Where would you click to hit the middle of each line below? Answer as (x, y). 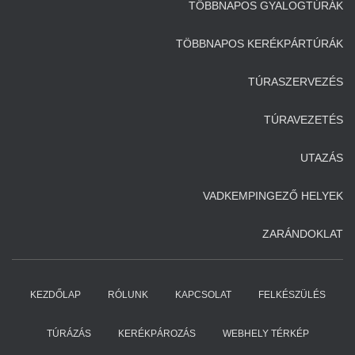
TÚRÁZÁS (69, 334)
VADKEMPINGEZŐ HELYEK (273, 196)
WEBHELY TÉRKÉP (265, 334)
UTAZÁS (322, 158)
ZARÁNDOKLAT (303, 234)
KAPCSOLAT (203, 295)
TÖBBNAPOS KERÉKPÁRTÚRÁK (260, 44)
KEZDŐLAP (55, 295)
